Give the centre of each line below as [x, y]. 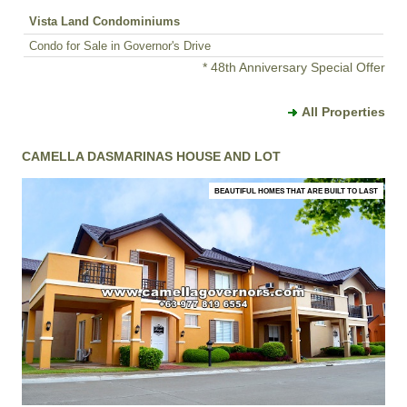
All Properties [343, 112]
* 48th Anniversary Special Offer [294, 68]
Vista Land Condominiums [104, 22]
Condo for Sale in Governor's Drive [120, 47]
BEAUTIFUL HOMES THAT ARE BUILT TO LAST [296, 191]
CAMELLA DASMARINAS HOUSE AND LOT [151, 157]
